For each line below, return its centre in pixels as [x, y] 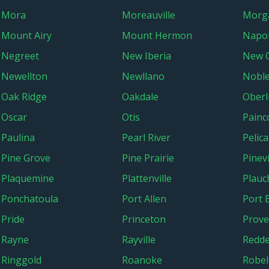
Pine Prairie [148, 158]
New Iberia [147, 56]
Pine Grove [26, 158]
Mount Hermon [157, 35]
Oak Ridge [24, 97]
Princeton [144, 219]
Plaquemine [28, 178]
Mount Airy [26, 35]
